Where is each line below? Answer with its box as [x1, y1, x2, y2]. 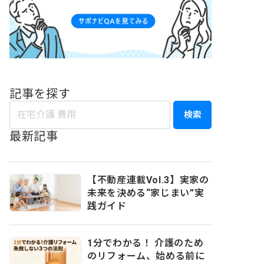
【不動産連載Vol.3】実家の [87, 174, 209, 186]
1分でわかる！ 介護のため [87, 237, 204, 249]
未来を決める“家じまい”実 [87, 187, 204, 199]
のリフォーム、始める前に [87, 250, 205, 262]
